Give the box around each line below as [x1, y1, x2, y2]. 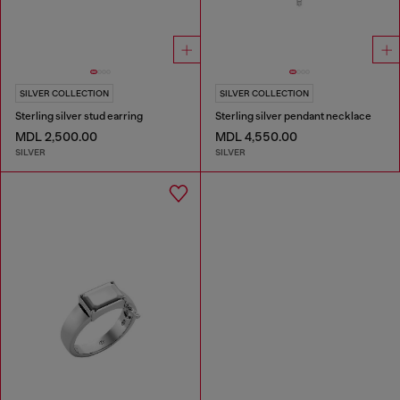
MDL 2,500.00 [15, 129, 97, 145]
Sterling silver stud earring [15, 110, 143, 123]
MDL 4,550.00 [214, 129, 297, 145]
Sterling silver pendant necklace [214, 110, 371, 123]
